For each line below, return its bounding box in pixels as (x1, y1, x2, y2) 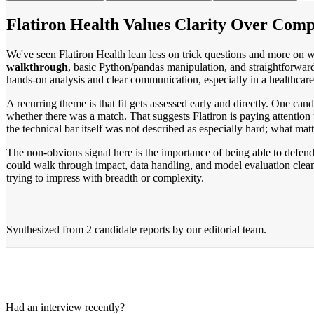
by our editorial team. (170, 223, 266, 235)
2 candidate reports (86, 223, 170, 235)
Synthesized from (6, 223, 86, 235)
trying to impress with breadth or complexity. (6, 171, 204, 184)
